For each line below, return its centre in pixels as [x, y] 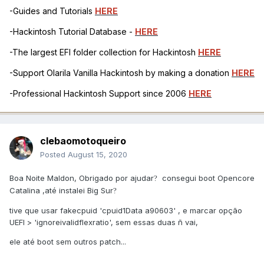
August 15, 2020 [98, 155]
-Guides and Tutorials [52, 11]
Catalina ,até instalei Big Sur [61, 191]
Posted [54, 155]
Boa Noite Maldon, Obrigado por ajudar [82, 178]
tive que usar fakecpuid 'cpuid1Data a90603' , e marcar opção [126, 211]
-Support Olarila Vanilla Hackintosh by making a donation [121, 73]
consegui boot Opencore [206, 178]
